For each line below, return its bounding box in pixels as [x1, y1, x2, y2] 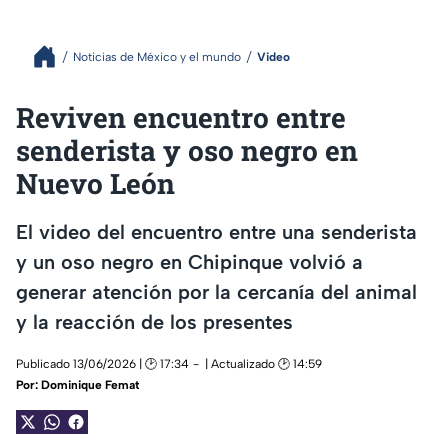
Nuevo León [16, 165, 175, 202]
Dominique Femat [41, 378, 139, 393]
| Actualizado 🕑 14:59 [205, 357, 322, 372]
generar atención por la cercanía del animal [16, 279, 417, 304]
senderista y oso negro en [16, 132, 358, 169]
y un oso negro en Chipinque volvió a [16, 249, 363, 274]
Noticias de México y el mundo [73, 49, 241, 64]
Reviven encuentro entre [16, 99, 346, 136]
